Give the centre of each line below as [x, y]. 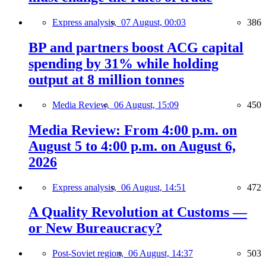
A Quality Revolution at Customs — [138, 212]
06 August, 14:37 [161, 254]
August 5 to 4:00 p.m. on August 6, [132, 146]
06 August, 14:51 [153, 187]
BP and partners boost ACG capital [136, 47]
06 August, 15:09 [146, 104]
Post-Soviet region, [90, 254]
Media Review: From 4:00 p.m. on [133, 130]
